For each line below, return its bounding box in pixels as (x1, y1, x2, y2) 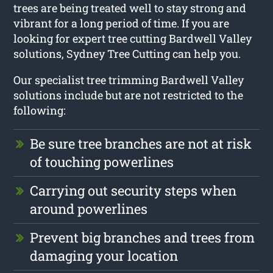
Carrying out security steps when (30, 181, 237, 199)
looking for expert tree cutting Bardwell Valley (13, 30, 252, 46)
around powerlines (30, 199, 148, 218)
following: (13, 102, 66, 118)
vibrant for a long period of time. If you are (13, 15, 230, 30)
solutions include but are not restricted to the (13, 87, 244, 102)
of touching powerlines (30, 152, 174, 171)
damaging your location (30, 246, 179, 264)
